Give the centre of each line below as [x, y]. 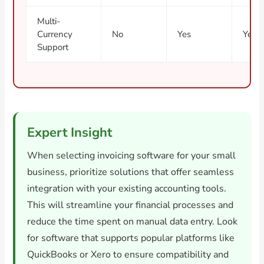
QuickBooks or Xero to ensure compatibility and [128, 255]
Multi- [49, 21]
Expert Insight [70, 133]
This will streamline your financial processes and [131, 205]
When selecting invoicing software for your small [132, 156]
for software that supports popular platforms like [131, 238]
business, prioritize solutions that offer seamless [131, 172]
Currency [55, 34]
